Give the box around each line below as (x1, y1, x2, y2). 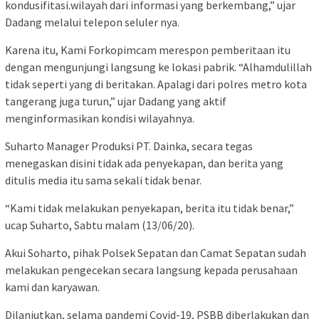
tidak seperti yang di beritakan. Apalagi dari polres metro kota (5, 76, 307, 91)
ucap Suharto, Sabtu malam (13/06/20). (5, 217, 194, 232)
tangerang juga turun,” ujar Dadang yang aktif (5, 93, 226, 108)
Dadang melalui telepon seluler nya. (5, 14, 179, 29)
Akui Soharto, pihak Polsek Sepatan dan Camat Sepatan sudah (5, 245, 306, 260)
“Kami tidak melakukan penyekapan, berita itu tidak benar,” (5, 200, 294, 215)
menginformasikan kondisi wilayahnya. (5, 110, 194, 125)
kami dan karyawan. (5, 279, 100, 294)
